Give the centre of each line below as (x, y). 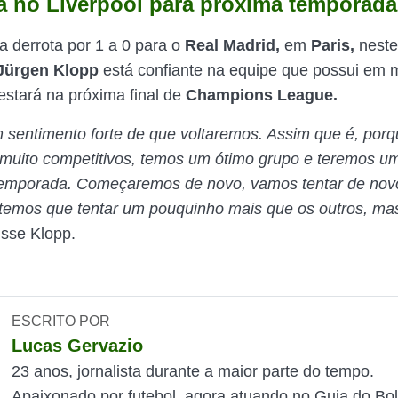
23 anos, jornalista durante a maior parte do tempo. (193, 371)
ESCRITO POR (61, 321)
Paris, (333, 45)
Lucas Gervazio (78, 346)
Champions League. (262, 95)
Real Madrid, (232, 45)
